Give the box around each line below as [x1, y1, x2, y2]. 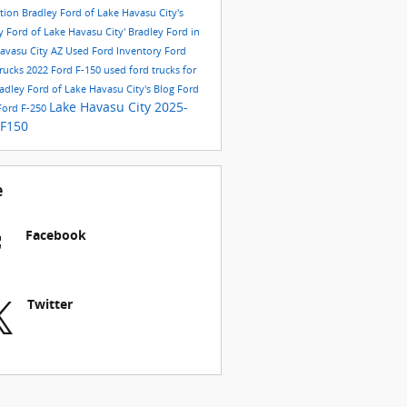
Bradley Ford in [127, 25, 200, 38]
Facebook [25, 225, 86, 243]
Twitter [26, 294, 73, 313]
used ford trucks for [103, 63, 196, 76]
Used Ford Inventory [65, 44, 164, 57]
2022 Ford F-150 [25, 63, 104, 76]
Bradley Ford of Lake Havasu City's [21, 5, 184, 19]
